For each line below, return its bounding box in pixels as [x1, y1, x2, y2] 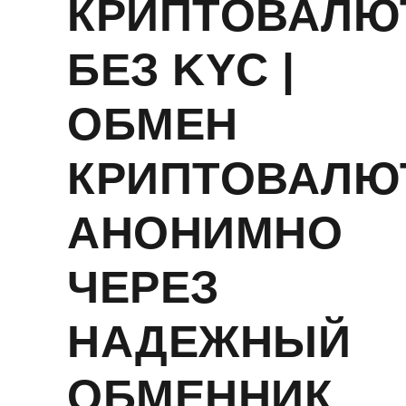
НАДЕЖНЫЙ [67, 316, 351, 367]
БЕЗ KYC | [67, 44, 295, 95]
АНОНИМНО [67, 208, 343, 258]
